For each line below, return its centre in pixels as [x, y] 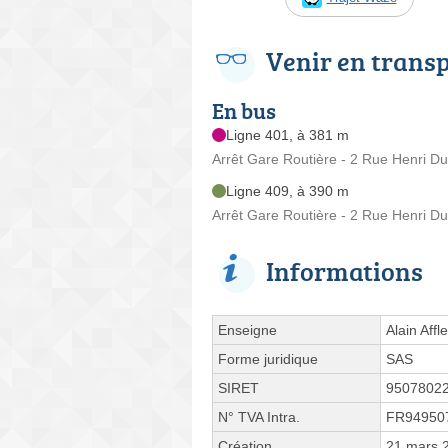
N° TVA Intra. [259, 416]
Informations [344, 270]
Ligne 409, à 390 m [287, 190]
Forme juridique [268, 358]
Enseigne [247, 329]
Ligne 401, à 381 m [287, 134]
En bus [244, 110]
